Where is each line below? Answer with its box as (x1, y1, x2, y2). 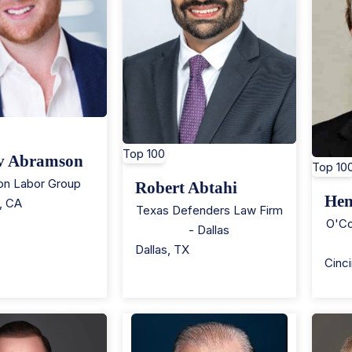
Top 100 (122, 145, 165, 161)
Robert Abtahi (134, 178, 237, 197)
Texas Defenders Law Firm (135, 202, 283, 218)
